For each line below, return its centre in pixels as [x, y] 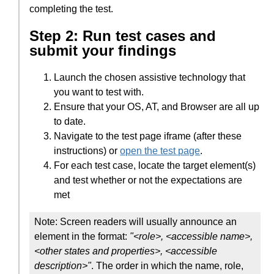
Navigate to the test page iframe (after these [148, 136]
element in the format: [82, 236]
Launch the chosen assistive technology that [150, 77]
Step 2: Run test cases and [123, 36]
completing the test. [72, 9]
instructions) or [87, 150]
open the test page [160, 150]
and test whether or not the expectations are [148, 180]
